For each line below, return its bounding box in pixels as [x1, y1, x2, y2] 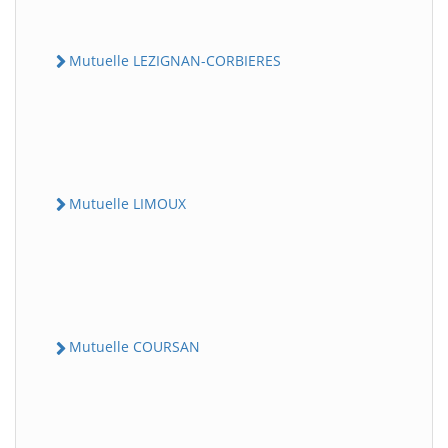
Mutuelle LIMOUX [69, 194, 186, 213]
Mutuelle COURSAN [69, 337, 200, 357]
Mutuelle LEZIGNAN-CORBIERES [69, 50, 281, 70]
